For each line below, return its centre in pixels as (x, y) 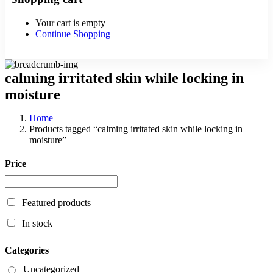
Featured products (56, 203)
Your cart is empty (70, 23)
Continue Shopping (73, 34)
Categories (27, 250)
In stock (37, 224)
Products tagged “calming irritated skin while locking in (136, 129)
